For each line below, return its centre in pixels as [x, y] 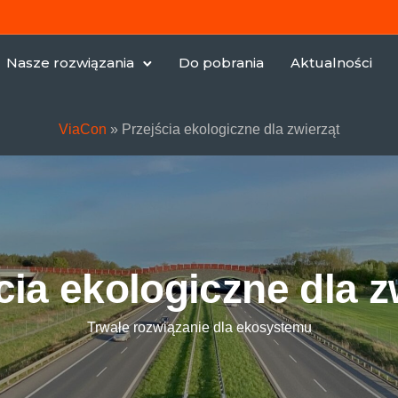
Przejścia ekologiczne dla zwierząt [231, 129]
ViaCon [83, 129]
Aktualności [331, 63]
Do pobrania [221, 63]
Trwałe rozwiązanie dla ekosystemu [199, 327]
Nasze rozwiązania [70, 63]
